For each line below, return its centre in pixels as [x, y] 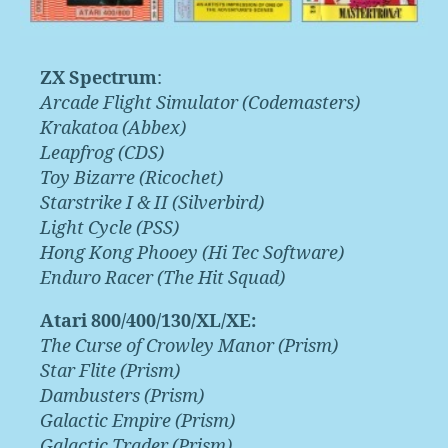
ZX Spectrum [98, 79]
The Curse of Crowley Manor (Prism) [189, 347]
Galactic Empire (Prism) [137, 422]
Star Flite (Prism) [110, 372]
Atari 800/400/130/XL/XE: [148, 322]
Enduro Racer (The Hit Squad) [162, 279]
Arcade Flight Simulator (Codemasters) [200, 104]
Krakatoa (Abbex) [113, 129]
